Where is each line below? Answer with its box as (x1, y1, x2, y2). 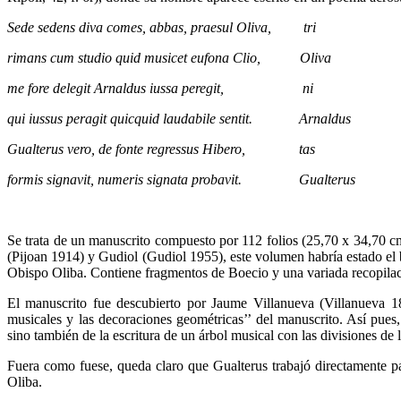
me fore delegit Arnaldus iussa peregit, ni (7, 80, 313, 96)
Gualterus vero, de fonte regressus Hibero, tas (7, 141, 315, 157)
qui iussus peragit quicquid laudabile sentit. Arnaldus (7, 110, 351, 126)
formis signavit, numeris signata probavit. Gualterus (7, 171, 355, 187)
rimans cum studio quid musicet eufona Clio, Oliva (7, 49, 331, 65)
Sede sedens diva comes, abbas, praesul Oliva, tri (7, 19, 316, 35)
